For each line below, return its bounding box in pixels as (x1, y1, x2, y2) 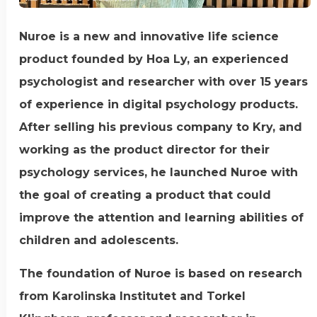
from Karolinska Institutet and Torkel (19, 289, 246, 303)
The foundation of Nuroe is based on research (19, 266, 303, 280)
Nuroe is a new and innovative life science (19, 30, 279, 44)
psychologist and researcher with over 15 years (19, 75, 309, 89)
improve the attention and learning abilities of (19, 211, 304, 225)
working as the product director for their (19, 143, 270, 157)
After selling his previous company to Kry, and (19, 120, 303, 134)
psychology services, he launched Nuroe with (19, 166, 299, 180)
